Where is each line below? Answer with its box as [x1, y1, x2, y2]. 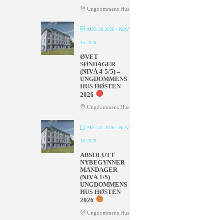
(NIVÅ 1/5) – [80, 173, 115, 181]
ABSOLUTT [80, 151, 115, 159]
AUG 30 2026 [86, 26, 114, 32]
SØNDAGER [80, 60, 115, 68]
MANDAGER [80, 165, 117, 173]
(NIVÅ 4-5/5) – [80, 67, 120, 75]
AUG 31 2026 [86, 124, 114, 130]
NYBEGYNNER [80, 158, 125, 166]
